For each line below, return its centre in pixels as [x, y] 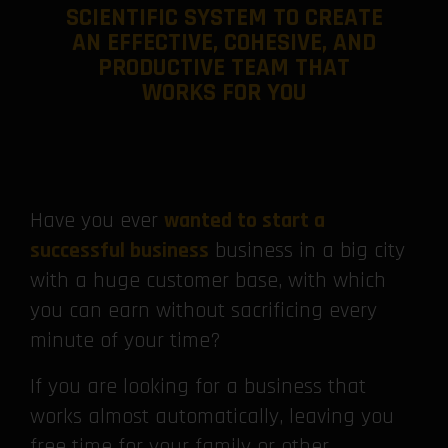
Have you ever [97, 221]
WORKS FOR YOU [224, 93]
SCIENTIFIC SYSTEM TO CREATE [224, 18]
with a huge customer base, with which [208, 281]
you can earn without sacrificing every [203, 311]
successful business [119, 251]
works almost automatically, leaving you [212, 417]
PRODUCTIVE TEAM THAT [224, 68]
